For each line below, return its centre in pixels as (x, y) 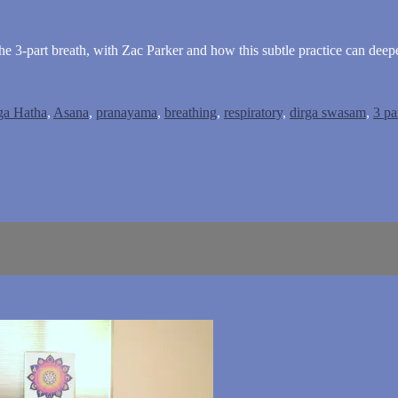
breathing (191, 112)
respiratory (253, 112)
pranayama (127, 112)
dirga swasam (328, 112)
